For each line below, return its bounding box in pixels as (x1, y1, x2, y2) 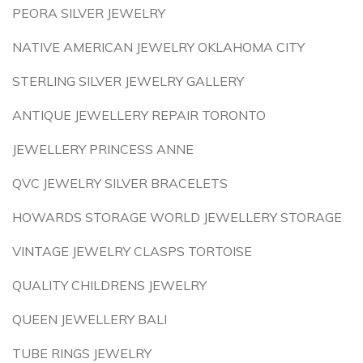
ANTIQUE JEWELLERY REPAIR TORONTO (12, 107, 266, 123)
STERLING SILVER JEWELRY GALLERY (12, 73, 244, 89)
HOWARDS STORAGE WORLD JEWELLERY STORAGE (12, 209, 342, 225)
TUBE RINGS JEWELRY (12, 345, 152, 361)
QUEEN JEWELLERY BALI (12, 311, 167, 327)
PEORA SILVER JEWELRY (12, 5, 165, 21)
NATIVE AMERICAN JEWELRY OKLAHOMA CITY (12, 39, 305, 55)
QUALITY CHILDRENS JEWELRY (12, 277, 207, 293)
